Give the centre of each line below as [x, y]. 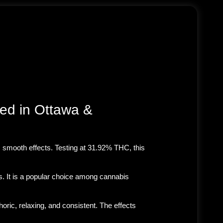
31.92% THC [109, 147]
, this [137, 147]
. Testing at [69, 147]
